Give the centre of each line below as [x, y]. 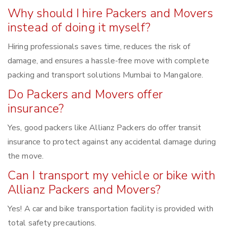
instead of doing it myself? [79, 28]
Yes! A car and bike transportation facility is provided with [111, 209]
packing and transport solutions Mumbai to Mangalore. [106, 75]
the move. [26, 156]
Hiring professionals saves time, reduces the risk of [99, 47]
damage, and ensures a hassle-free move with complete [109, 61]
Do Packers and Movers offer [85, 94]
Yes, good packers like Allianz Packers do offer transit [105, 128]
